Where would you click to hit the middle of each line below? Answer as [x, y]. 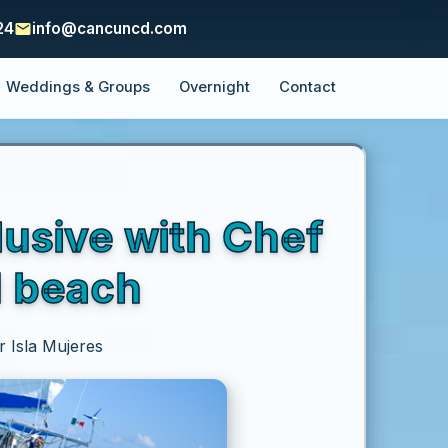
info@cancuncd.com [109, 28]
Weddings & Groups [78, 87]
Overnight [214, 87]
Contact [307, 87]
